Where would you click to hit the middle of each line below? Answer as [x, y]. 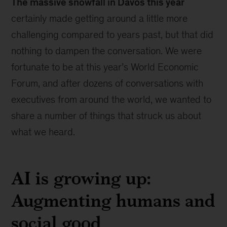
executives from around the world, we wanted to [111, 99]
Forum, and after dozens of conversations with [107, 83]
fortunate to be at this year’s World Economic [105, 67]
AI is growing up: [81, 178]
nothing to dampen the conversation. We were [107, 51]
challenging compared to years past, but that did [112, 34]
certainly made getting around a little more [100, 18]
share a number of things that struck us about [106, 116]
